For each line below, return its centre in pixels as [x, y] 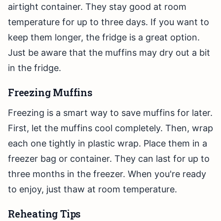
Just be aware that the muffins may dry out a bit [109, 53]
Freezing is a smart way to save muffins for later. [110, 113]
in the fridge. [35, 68]
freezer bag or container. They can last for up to [109, 159]
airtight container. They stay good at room [97, 7]
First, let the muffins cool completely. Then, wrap [110, 128]
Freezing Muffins [50, 92]
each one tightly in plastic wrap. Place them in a [108, 144]
